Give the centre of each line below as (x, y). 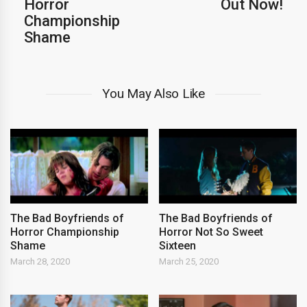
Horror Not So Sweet (211, 232)
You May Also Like (153, 94)
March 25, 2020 (189, 261)
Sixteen (178, 245)
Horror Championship (65, 232)
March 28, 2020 (40, 261)
